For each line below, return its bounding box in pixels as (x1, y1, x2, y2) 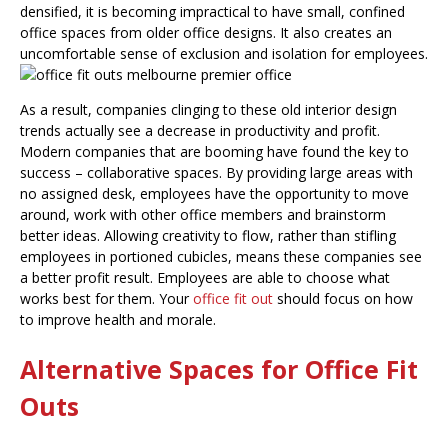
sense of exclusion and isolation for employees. (116, 44, 428, 64)
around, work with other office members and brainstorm (20, 205, 386, 225)
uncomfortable (20, 44, 116, 64)
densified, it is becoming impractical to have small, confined (20, 2, 405, 22)
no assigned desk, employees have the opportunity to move (20, 184, 409, 204)
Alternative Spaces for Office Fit (20, 352, 418, 387)
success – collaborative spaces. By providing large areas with (20, 163, 413, 183)
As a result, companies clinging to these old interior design (20, 100, 397, 120)
